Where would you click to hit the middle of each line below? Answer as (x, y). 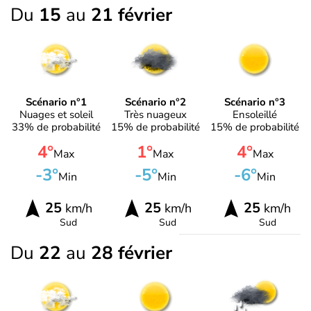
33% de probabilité (56, 127)
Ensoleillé (255, 114)
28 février (132, 253)
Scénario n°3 (255, 102)
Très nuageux (155, 114)
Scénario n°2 (155, 102)
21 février (132, 15)
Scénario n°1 (56, 102)
